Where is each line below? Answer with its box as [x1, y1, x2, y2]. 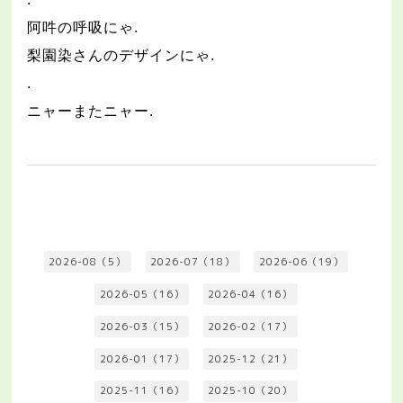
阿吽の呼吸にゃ [27, 20, 135, 36]
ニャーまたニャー [27, 103, 150, 119]
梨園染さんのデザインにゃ [27, 48, 211, 64]
